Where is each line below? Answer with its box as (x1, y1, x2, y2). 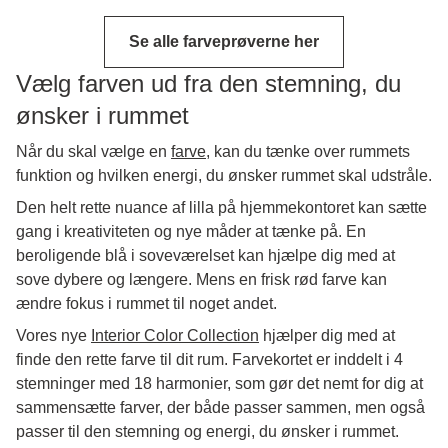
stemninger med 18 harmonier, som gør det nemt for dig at (16, 374, 423, 392)
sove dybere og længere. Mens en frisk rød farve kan (16, 270, 387, 288)
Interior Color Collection (91, 326, 259, 344)
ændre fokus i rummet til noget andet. (16, 294, 277, 312)
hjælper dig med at (259, 326, 395, 344)
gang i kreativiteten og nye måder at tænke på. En (16, 222, 366, 240)
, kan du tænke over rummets (206, 142, 410, 160)
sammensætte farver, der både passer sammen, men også (16, 398, 425, 416)
